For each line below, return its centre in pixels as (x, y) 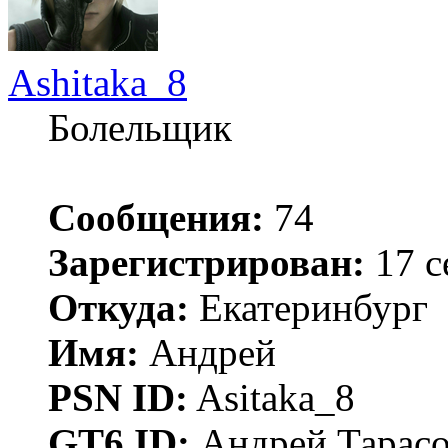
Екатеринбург (308, 307)
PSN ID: (118, 397)
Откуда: (118, 307)
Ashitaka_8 (97, 82)
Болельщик (140, 127)
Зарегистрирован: (206, 262)
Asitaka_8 (271, 397)
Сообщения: (156, 217)
